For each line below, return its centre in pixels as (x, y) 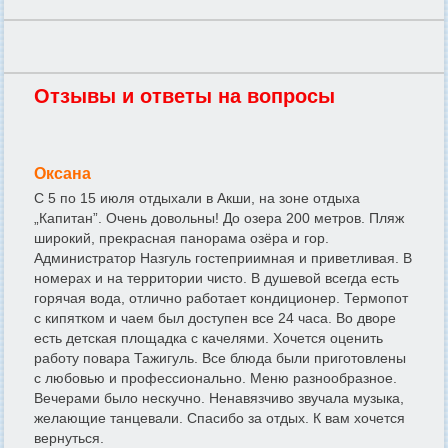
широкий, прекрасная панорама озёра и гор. (181, 238)
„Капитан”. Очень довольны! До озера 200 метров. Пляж (219, 218)
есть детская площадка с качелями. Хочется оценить (208, 338)
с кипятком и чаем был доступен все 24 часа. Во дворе (215, 318)
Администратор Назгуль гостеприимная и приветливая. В (223, 258)
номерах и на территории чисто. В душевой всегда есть (216, 278)
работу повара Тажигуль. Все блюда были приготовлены (220, 358)
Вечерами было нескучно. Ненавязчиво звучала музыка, (219, 398)
